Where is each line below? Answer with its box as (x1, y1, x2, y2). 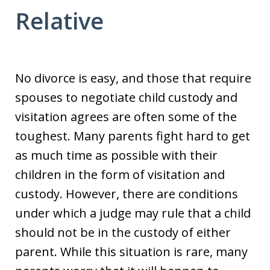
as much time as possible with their (15, 147, 218, 163)
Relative (15, 5, 104, 36)
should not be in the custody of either (15, 224, 231, 240)
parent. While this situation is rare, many (15, 243, 248, 260)
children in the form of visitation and (15, 166, 225, 183)
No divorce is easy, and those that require (15, 70, 251, 86)
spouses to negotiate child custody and (15, 89, 237, 105)
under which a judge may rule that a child (15, 205, 251, 221)
